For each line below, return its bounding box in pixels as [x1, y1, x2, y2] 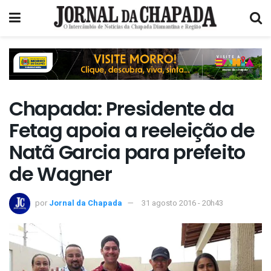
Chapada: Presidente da [9, 95, 234, 123]
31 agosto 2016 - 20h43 [142, 197, 223, 209]
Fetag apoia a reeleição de [9, 117, 255, 145]
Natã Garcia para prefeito [9, 139, 245, 166]
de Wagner [9, 160, 112, 188]
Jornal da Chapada [49, 197, 122, 209]
